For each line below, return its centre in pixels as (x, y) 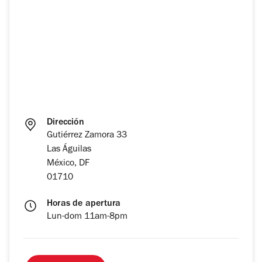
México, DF (68, 164)
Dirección (65, 123)
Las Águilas (69, 150)
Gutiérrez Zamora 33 (87, 136)
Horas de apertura (84, 204)
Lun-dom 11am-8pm (87, 217)
